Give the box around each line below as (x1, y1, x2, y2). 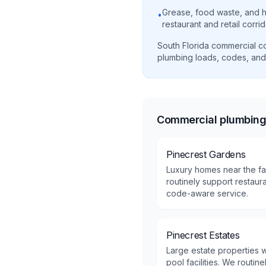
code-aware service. (166, 188, 248, 198)
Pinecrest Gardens (166, 148, 246, 160)
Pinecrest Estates (166, 229, 240, 241)
